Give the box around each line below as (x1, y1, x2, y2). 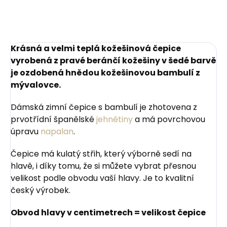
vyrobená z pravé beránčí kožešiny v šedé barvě (11, 54, 216, 66)
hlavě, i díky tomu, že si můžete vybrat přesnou (11, 160, 196, 172)
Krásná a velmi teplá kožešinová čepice (11, 42, 181, 54)
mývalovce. (11, 79, 61, 91)
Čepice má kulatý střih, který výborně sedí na (11, 147, 192, 160)
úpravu (11, 125, 41, 137)
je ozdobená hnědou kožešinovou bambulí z (11, 66, 200, 79)
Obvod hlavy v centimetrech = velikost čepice (11, 206, 206, 218)
